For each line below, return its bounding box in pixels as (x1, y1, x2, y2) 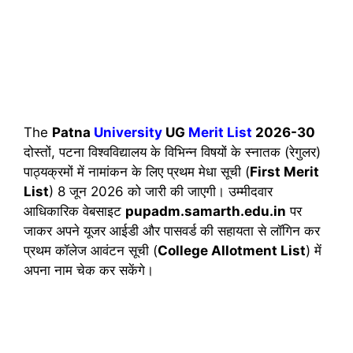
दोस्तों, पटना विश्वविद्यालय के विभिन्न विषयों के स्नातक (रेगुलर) (24, 144, 321, 161)
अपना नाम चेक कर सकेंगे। (24, 262, 154, 279)
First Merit (250, 164, 319, 180)
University (94, 124, 162, 141)
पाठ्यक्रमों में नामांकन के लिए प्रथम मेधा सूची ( (24, 164, 250, 180)
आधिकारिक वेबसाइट (24, 203, 125, 220)
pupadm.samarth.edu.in (125, 203, 286, 220)
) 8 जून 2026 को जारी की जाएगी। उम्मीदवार (49, 184, 273, 200)
